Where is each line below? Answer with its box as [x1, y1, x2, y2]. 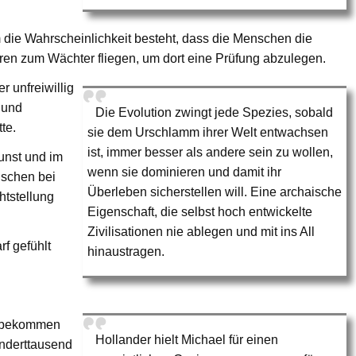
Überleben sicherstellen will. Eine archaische [87, 185, 342, 199]
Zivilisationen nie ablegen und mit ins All [87, 225, 315, 239]
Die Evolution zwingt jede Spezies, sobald [95, 106, 334, 120]
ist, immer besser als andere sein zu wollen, [87, 145, 334, 160]
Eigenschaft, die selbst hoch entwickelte [87, 205, 313, 219]
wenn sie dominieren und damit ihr [87, 165, 282, 180]
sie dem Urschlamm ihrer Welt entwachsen [87, 126, 329, 140]
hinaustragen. [87, 245, 165, 259]
